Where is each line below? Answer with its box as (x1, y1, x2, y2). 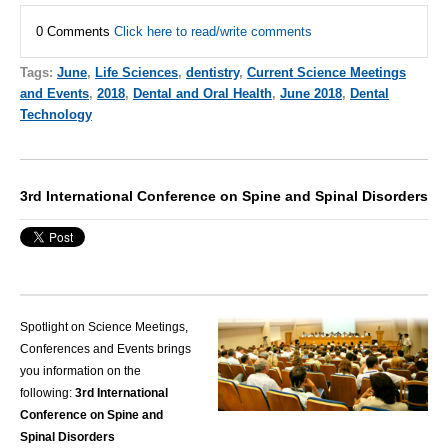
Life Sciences (95, 65, 178, 81)
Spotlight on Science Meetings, (20, 320, 188, 335)
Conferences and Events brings (20, 342, 191, 357)
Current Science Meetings (247, 65, 406, 81)
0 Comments (36, 24, 114, 40)
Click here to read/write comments (114, 24, 312, 40)
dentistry (186, 65, 239, 81)
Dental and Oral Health (133, 86, 272, 102)
